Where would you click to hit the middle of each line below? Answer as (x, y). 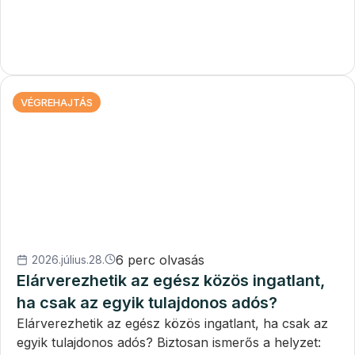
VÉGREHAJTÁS (57, 102)
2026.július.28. (68, 259)
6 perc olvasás (160, 260)
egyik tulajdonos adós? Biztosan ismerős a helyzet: (169, 342)
